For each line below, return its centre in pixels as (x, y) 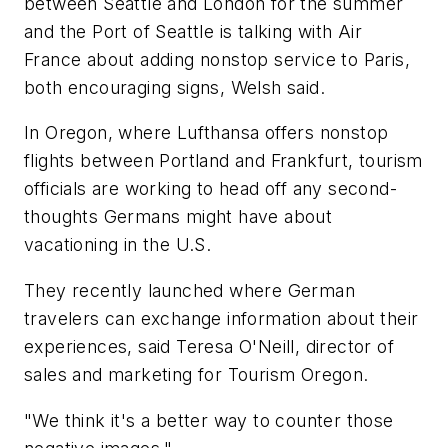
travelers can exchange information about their (221, 319)
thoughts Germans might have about (178, 217)
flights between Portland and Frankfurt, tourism (223, 161)
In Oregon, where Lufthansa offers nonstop (206, 133)
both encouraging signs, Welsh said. (174, 87)
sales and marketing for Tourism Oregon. (196, 375)
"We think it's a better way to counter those (209, 420)
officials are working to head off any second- (210, 189)
